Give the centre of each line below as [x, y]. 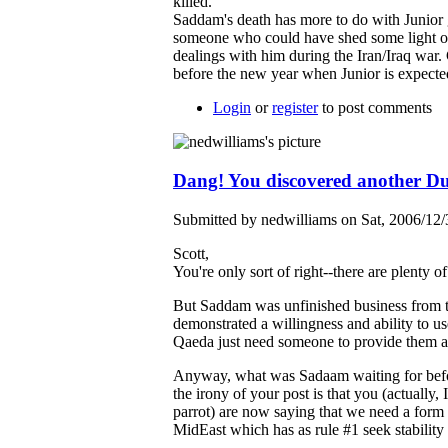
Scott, [191, 253]
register [295, 108]
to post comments [375, 108]
